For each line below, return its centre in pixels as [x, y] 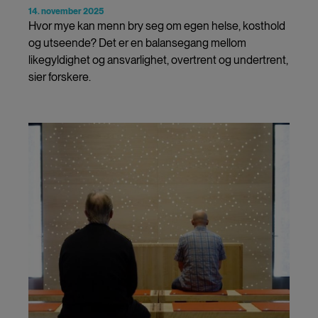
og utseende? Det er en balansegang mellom [137, 43]
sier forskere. [60, 77]
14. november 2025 [66, 11]
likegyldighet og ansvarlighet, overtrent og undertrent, [158, 60]
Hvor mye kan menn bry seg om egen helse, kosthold [157, 26]
